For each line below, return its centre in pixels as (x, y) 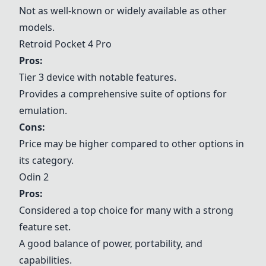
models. (37, 27)
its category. (46, 160)
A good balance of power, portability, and (111, 243)
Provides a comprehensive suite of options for (123, 94)
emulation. (43, 110)
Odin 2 (34, 177)
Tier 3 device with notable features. (98, 77)
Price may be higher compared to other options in (132, 144)
